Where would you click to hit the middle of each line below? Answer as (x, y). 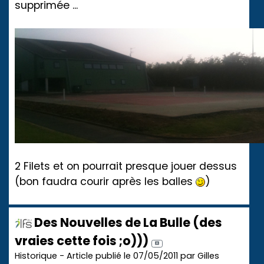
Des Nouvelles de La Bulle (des (127, 223)
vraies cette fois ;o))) (82, 241)
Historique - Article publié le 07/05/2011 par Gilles (117, 256)
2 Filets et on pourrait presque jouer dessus (126, 166)
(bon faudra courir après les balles (105, 182)
